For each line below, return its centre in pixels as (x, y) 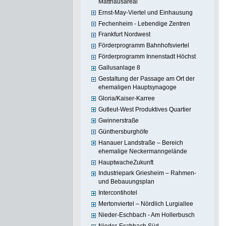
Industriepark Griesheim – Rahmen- (148, 173)
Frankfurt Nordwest (125, 35)
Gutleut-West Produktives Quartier (145, 109)
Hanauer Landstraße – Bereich (141, 143)
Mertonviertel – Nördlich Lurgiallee (146, 204)
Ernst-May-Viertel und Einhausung (146, 12)
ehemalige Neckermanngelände (143, 151)
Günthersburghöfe (124, 131)
